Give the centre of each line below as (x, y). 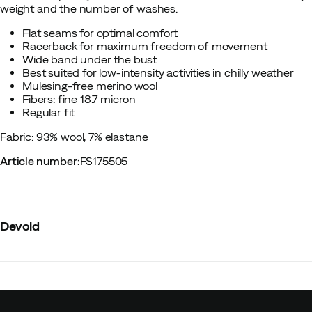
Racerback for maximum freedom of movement (145, 46)
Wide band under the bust (90, 59)
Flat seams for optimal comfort (100, 33)
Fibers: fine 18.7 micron (79, 99)
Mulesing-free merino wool (90, 86)
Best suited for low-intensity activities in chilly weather (158, 72)
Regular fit (49, 112)
